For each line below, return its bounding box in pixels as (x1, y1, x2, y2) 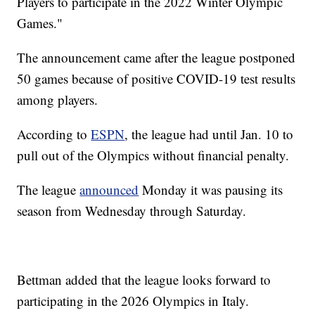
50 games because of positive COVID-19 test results (17, 70, 296, 88)
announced (79, 181, 139, 199)
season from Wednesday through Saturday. (17, 202, 247, 220)
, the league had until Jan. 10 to (124, 125, 294, 143)
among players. (17, 91, 98, 109)
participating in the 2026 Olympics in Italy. (17, 292, 250, 310)
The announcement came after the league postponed (17, 49, 296, 67)
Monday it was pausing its (139, 181, 283, 199)
